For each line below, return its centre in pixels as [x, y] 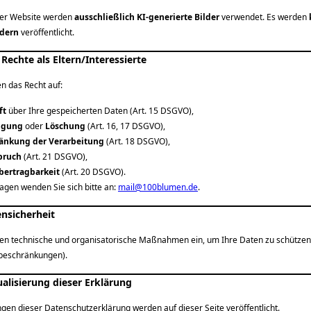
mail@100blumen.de [158, 187]
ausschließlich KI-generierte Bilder [147, 17]
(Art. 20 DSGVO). [93, 172]
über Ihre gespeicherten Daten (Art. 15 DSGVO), [100, 111]
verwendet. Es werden [264, 17]
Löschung [65, 126]
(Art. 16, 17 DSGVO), [125, 126]
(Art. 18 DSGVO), [137, 141]
